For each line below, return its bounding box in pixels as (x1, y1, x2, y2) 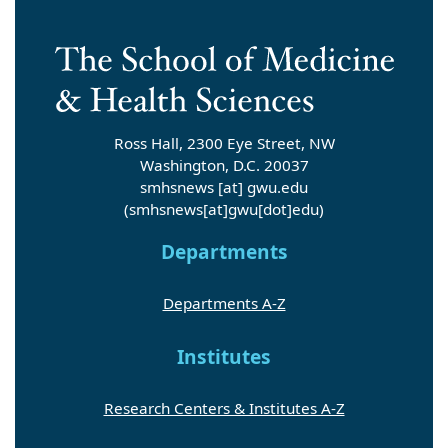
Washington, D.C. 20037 (139, 154, 309, 175)
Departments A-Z (162, 292, 286, 313)
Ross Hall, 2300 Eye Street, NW (113, 132, 335, 153)
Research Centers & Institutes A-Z (103, 397, 345, 418)
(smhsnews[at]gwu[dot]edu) (124, 198, 324, 219)
